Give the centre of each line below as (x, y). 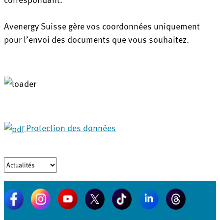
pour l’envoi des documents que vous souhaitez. (96, 39)
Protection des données (70, 127)
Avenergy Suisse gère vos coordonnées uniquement (102, 26)
